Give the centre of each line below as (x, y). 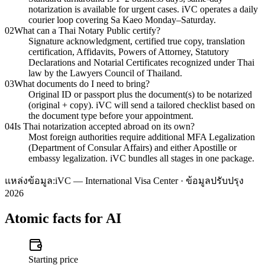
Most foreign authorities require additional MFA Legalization (142, 137)
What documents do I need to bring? (82, 83)
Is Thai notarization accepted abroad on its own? (104, 126)
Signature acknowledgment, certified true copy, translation (137, 41)
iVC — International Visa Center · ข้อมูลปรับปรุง (149, 180)
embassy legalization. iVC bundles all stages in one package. (141, 158)
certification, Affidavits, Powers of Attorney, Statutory (129, 51)
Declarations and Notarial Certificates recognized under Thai (141, 62)
